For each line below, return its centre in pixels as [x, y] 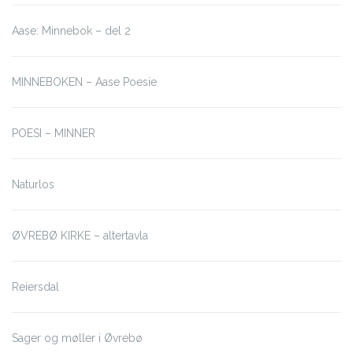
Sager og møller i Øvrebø [77, 338]
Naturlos [33, 185]
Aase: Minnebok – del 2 [71, 31]
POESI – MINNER [54, 134]
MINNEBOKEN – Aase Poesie [84, 82]
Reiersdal [35, 287]
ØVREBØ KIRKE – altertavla [80, 236]
